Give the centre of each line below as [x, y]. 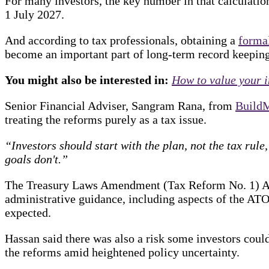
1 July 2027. [35, 14]
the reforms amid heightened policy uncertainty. [122, 252]
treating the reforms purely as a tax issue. [106, 119]
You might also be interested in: [88, 80]
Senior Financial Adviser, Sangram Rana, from [120, 105]
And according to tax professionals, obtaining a [122, 40]
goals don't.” [36, 159]
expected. [28, 212]
